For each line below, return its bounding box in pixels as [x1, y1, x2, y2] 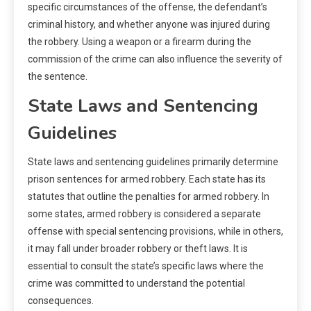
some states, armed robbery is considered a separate [28, 208, 261, 219]
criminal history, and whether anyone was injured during [28, 18, 270, 30]
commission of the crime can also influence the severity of [28, 53, 283, 65]
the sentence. [28, 70, 87, 82]
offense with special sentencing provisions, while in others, [28, 225, 283, 237]
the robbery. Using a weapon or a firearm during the [28, 35, 251, 47]
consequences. [28, 294, 94, 306]
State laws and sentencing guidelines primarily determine [28, 155, 278, 167]
